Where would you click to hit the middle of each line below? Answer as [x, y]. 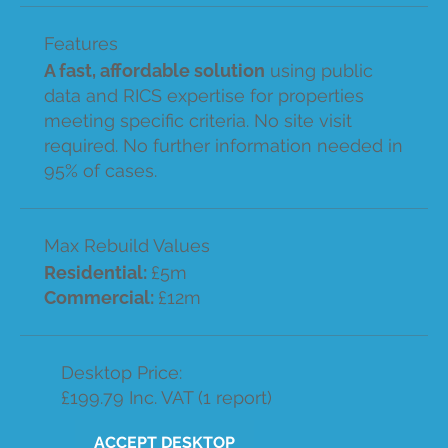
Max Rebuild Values [127, 245]
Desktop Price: [121, 372]
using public [318, 70]
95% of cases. [100, 170]
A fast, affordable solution [154, 70]
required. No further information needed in [223, 145]
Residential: [97, 272]
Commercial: [100, 297]
